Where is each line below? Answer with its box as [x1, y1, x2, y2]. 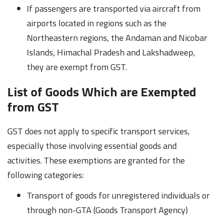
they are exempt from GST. [27, 60, 127, 73]
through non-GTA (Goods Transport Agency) [27, 203, 188, 217]
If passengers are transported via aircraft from [27, 1, 200, 15]
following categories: [7, 168, 84, 182]
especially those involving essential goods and [7, 139, 177, 152]
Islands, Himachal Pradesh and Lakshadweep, [27, 45, 195, 59]
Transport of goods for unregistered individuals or [27, 188, 210, 202]
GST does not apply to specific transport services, [7, 124, 190, 138]
